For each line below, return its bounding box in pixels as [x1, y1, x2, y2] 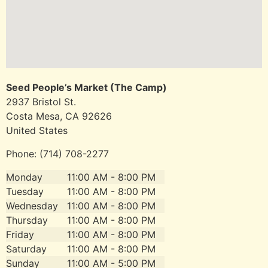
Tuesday [6, 185, 44, 197]
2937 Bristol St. [6, 95, 76, 108]
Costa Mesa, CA [6, 109, 82, 122]
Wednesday [6, 199, 58, 212]
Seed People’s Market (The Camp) [6, 81, 167, 93]
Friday [6, 228, 34, 240]
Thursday [6, 214, 48, 226]
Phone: [6, 147, 39, 160]
